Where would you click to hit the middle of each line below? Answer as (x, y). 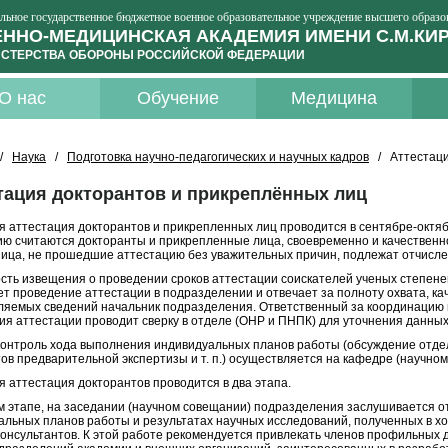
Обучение (178, 98)
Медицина (334, 98)
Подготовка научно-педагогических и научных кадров (218, 157)
